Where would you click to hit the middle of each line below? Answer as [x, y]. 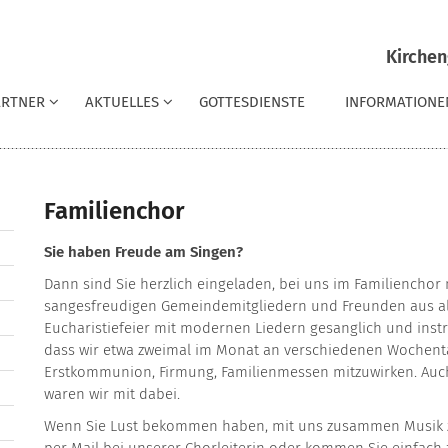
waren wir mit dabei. [112, 393]
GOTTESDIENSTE [252, 101]
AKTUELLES [122, 101]
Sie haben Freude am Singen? [143, 251]
